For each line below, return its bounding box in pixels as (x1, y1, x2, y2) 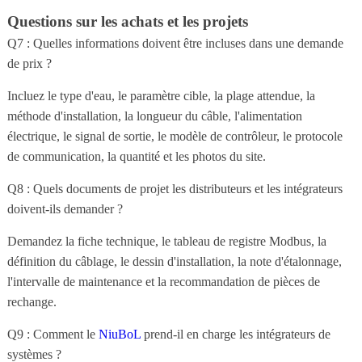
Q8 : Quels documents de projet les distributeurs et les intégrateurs (6, 181, 343, 196)
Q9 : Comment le (6, 326, 99, 341)
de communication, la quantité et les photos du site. (6, 149, 266, 163)
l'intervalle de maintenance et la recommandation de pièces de (6, 274, 320, 288)
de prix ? (6, 56, 52, 70)
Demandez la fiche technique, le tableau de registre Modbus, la (6, 234, 326, 248)
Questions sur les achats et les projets (6, 12, 248, 30)
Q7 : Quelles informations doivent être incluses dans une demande (6, 36, 343, 50)
